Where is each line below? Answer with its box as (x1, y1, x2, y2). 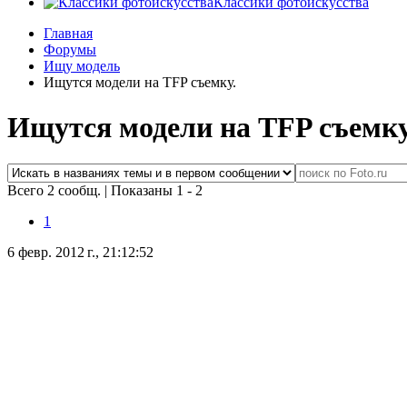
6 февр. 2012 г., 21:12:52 (7, 244, 154, 261)
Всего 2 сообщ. (7, 183, 104, 199)
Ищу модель (44, 58, 120, 74)
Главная (44, 25, 93, 42)
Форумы (44, 42, 96, 58)
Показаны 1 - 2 (111, 183, 203, 199)
